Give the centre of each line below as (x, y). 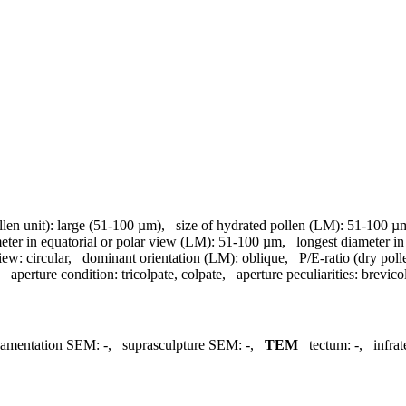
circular (47, 257)
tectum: (330, 345)
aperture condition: (64, 274)
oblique (263, 257)
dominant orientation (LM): (160, 257)
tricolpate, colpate (172, 274)
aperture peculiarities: (297, 274)
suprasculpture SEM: (182, 345)
